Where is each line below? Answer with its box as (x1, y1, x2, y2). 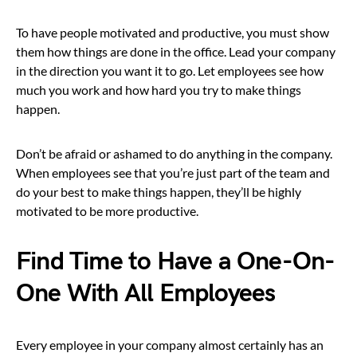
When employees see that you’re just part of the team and (16, 164, 330, 180)
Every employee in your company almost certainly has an (16, 336, 324, 352)
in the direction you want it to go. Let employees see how (16, 62, 324, 78)
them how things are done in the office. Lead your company (16, 43, 335, 59)
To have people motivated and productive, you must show (16, 24, 329, 40)
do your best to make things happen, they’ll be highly (16, 183, 301, 199)
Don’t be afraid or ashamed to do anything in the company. (16, 145, 332, 161)
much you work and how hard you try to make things (16, 81, 301, 97)
